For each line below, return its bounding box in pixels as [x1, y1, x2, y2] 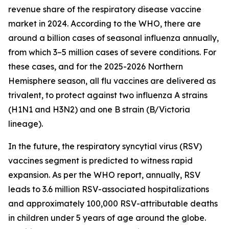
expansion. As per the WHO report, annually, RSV [8, 169, 200, 180]
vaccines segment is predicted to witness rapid [8, 155, 193, 166]
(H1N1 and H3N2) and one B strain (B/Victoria [8, 104, 190, 114]
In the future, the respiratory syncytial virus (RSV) [8, 141, 202, 151]
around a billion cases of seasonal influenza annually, [8, 32, 219, 43]
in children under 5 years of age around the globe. [8, 212, 206, 223]
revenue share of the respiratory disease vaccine [8, 4, 201, 14]
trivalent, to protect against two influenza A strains [8, 89, 208, 100]
